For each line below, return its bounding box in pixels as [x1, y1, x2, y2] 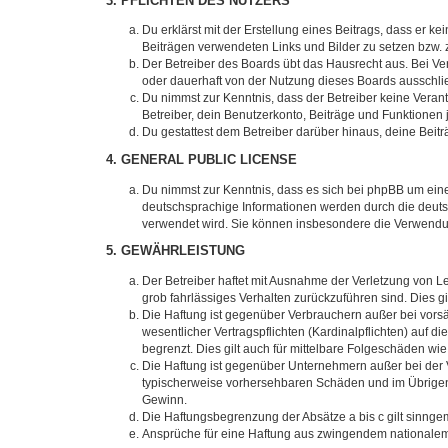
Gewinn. [142, 393, 187, 408]
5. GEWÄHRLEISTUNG [106, 244, 245, 259]
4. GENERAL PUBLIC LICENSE [106, 153, 297, 168]
